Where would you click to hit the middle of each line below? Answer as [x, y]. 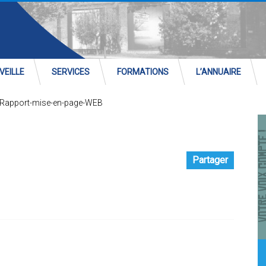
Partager [210, 160]
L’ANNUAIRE [218, 72]
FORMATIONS [143, 72]
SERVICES [71, 72]
